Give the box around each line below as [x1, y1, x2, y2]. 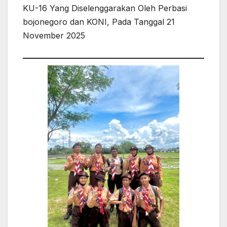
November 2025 [23, 30, 85, 41]
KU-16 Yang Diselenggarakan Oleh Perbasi [23, 3, 187, 14]
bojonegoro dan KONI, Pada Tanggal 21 [23, 17, 175, 27]
